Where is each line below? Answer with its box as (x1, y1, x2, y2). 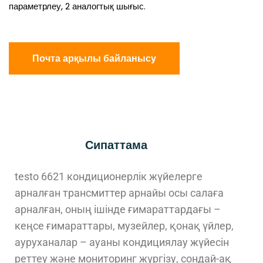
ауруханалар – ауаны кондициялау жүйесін (15, 235, 229, 248)
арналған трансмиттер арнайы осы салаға (15, 186, 224, 199)
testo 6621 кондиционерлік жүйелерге (15, 170, 203, 183)
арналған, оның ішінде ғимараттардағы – (15, 203, 221, 215)
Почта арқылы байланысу (32, 51, 156, 65)
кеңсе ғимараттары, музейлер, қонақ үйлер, (15, 219, 234, 232)
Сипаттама (85, 136, 147, 153)
